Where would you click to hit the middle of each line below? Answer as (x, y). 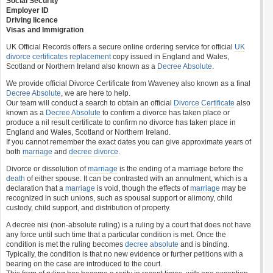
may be (233, 188)
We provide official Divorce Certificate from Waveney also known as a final (128, 83)
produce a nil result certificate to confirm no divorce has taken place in (121, 122)
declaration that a (36, 188)
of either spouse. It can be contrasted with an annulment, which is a (136, 179)
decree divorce (94, 152)
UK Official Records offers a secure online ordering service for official (120, 47)
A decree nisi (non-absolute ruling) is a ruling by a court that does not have (129, 225)
